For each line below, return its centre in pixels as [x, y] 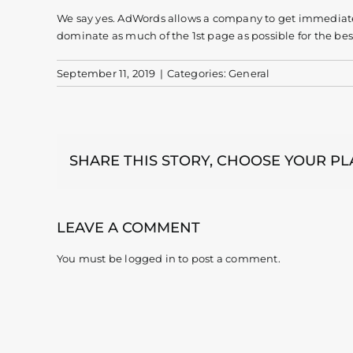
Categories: [198, 73]
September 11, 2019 [106, 73]
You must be [91, 258]
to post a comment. [228, 258]
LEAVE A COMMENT [128, 227]
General [249, 73]
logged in [150, 258]
